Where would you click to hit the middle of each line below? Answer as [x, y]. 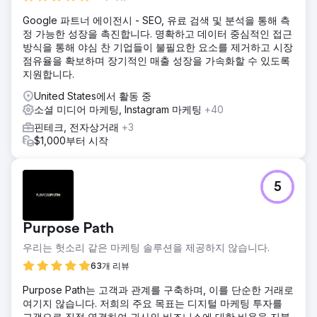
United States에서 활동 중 [93, 96]
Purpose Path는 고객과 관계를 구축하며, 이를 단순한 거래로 [158, 289]
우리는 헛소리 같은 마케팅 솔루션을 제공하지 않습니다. [146, 247]
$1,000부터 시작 [71, 140]
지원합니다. [48, 74]
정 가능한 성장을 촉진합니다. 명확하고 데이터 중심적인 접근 [157, 33]
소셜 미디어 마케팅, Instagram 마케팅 [119, 109]
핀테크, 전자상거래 [78, 127]
